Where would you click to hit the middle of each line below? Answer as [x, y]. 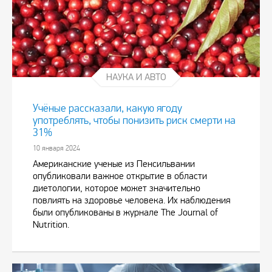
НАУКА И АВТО [136, 77]
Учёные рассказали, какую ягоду [107, 109]
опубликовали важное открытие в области [120, 176]
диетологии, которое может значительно [117, 188]
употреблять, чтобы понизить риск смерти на [134, 121]
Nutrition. [51, 225]
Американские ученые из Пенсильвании [114, 164]
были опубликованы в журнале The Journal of [125, 212]
